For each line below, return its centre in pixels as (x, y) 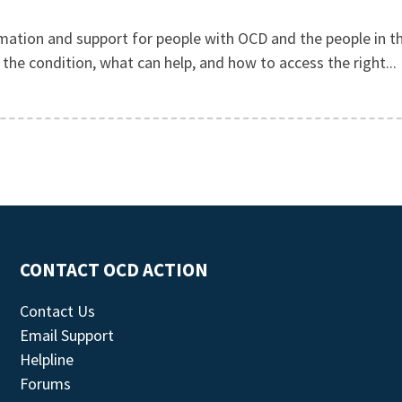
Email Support (67, 335)
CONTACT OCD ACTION (114, 270)
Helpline (47, 359)
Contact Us (58, 311)
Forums (46, 384)
